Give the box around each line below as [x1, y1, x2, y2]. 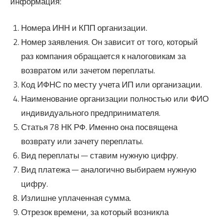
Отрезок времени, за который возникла [21, 207, 169, 218]
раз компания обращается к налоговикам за [21, 51, 186, 62]
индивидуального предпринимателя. [21, 108, 160, 118]
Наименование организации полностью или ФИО [21, 93, 209, 104]
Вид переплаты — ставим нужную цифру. [21, 150, 178, 161]
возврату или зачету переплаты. [21, 136, 143, 147]
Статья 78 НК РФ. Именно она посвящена [21, 122, 177, 132]
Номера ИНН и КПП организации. [21, 22, 147, 33]
